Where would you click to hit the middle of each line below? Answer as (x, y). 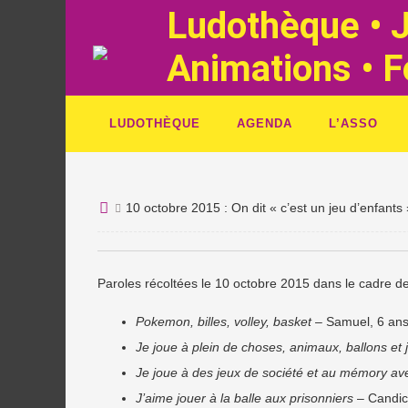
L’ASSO (353, 123)
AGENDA (265, 123)
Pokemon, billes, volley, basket (224, 321)
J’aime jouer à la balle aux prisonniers (245, 398)
